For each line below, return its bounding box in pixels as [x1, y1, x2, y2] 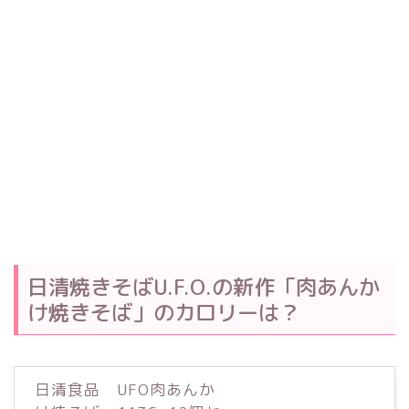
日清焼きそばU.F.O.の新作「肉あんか [27, 272, 380, 302]
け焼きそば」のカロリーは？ [27, 298, 300, 328]
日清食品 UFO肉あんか [35, 378, 215, 400]
